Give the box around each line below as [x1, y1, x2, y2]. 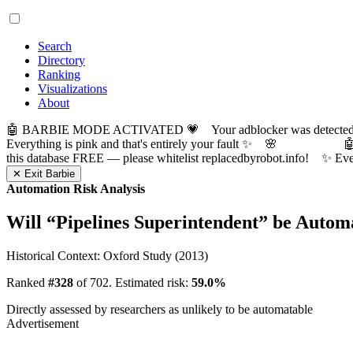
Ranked [6, 275, 48, 289]
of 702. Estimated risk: [73, 275, 191, 289]
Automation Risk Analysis [6, 182, 145, 195]
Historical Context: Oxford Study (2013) [6, 248, 208, 262]
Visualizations [38, 82, 107, 95]
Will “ [6, 211, 56, 232]
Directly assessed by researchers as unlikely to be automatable [6, 302, 313, 316]
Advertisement [6, 316, 79, 330]
